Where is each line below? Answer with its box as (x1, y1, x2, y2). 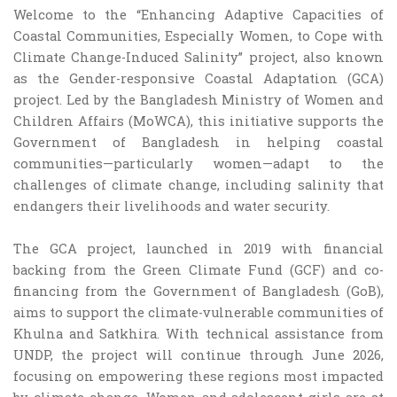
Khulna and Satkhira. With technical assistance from (13, 325, 384, 342)
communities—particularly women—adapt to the (13, 155, 384, 172)
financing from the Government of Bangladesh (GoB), (13, 283, 384, 300)
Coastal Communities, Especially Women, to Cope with (13, 27, 384, 44)
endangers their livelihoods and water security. (13, 198, 330, 214)
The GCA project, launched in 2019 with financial (13, 240, 384, 257)
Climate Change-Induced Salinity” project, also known (13, 49, 384, 66)
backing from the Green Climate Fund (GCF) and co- (13, 261, 384, 278)
